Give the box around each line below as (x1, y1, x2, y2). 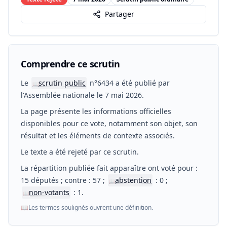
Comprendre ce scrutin (21, 58, 120, 70)
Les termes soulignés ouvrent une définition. (28, 203, 153, 212)
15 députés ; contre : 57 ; (21, 175, 107, 185)
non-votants (29, 187, 69, 197)
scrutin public (39, 78, 86, 88)
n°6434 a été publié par (88, 78, 170, 88)
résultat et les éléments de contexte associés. (21, 131, 175, 140)
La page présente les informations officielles (21, 106, 171, 116)
